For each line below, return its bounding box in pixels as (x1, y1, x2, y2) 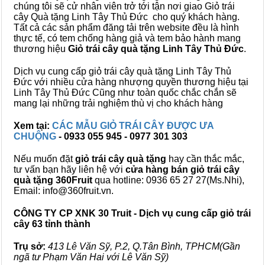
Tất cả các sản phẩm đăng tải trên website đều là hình (14, 22, 239, 33)
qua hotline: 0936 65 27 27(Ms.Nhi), (92, 175, 244, 185)
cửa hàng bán (125, 164, 188, 174)
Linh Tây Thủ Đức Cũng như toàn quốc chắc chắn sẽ (14, 88, 237, 98)
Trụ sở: (14, 241, 46, 251)
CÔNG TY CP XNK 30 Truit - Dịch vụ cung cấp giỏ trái (14, 208, 251, 218)
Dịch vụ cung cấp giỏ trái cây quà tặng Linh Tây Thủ (14, 66, 231, 76)
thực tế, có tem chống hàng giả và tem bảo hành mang (14, 33, 241, 43)
